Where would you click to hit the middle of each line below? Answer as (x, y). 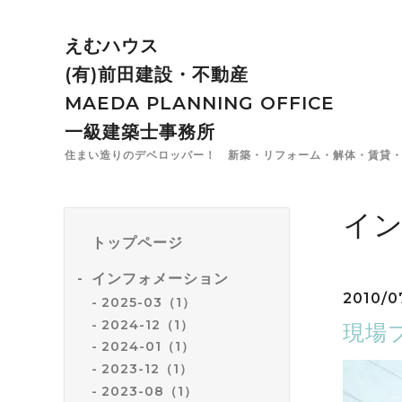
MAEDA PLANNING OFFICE (200, 103)
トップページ (137, 243)
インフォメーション (160, 279)
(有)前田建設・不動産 (157, 74)
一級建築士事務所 (140, 132)
